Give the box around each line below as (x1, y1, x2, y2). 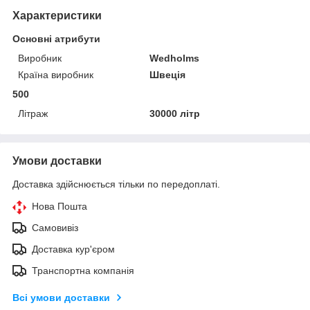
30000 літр (149, 107, 201, 119)
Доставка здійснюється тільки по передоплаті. (12, 178, 220, 190)
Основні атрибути (12, 33, 100, 44)
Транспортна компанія (32, 264, 134, 276)
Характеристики (12, 9, 102, 21)
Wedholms (149, 52, 200, 64)
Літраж (18, 107, 48, 119)
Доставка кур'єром (32, 243, 115, 255)
